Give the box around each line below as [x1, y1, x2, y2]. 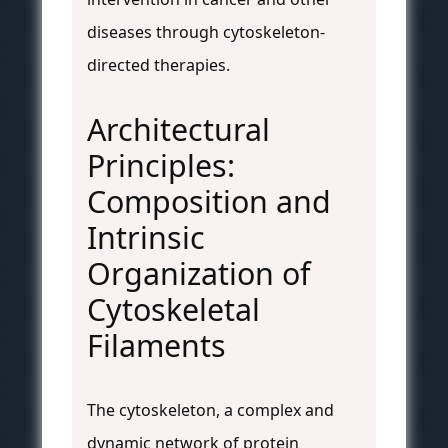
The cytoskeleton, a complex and [87, 399, 334, 422]
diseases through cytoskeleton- [87, 21, 325, 44]
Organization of [87, 253, 310, 295]
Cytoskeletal [87, 289, 260, 331]
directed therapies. [87, 54, 230, 77]
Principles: [87, 145, 235, 187]
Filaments [87, 325, 226, 367]
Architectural [87, 109, 270, 151]
